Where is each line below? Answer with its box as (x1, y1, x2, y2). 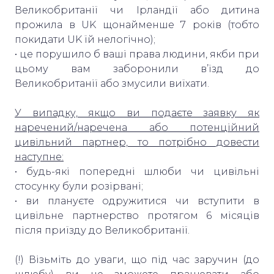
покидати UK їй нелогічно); (15, 33, 158, 45)
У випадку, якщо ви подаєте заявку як (15, 106, 259, 119)
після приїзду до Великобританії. (15, 224, 192, 236)
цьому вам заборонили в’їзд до (15, 62, 259, 75)
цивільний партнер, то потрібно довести (15, 136, 259, 148)
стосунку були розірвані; (15, 180, 146, 192)
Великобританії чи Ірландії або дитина (15, 4, 259, 16)
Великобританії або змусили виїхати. (15, 77, 212, 89)
